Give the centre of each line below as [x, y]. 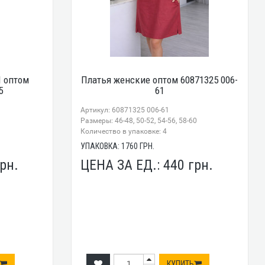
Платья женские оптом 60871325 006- [160, 80]
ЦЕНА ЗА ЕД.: [122, 165]
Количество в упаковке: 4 [124, 131]
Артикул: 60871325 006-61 [125, 110]
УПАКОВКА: [101, 146]
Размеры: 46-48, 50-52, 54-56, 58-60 [139, 120]
